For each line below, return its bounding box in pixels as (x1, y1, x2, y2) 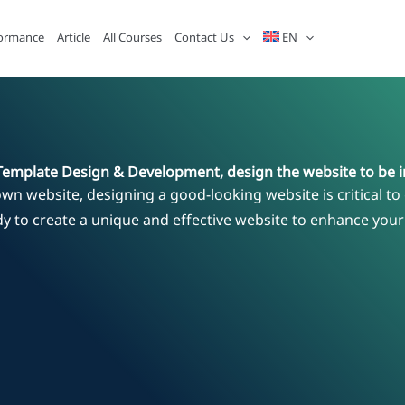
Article (56, 29, 90, 47)
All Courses (102, 29, 162, 47)
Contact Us (174, 29, 234, 47)
